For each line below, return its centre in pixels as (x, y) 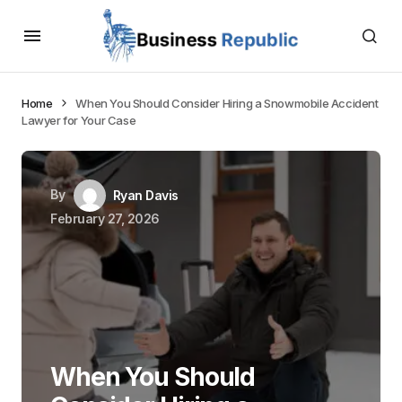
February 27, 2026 (105, 218)
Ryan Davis (145, 195)
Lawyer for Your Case (79, 120)
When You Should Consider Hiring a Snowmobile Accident (227, 103)
